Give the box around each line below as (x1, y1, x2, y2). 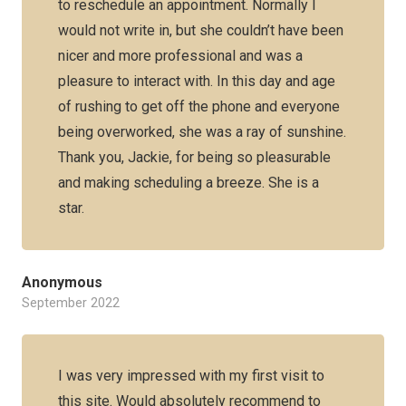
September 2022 (22, 295, 120, 311)
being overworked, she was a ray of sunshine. (58, 123, 346, 140)
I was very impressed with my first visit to (58, 367, 324, 384)
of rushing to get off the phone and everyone (58, 98, 340, 115)
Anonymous (22, 274, 102, 291)
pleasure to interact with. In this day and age (58, 72, 335, 90)
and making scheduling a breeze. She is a (58, 174, 319, 191)
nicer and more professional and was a (58, 47, 303, 64)
